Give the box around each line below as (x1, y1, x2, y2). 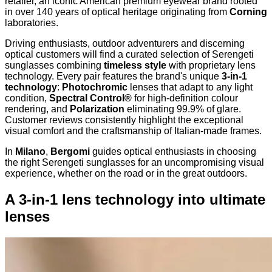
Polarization (70, 103, 124, 114)
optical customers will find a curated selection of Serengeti (5, 49, 254, 59)
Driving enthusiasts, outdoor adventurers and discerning (5, 38, 245, 49)
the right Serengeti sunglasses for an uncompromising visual (5, 157, 264, 168)
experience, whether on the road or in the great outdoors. (5, 168, 247, 178)
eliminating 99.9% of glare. (124, 103, 241, 114)
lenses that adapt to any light (127, 81, 253, 92)
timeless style (104, 59, 166, 70)
